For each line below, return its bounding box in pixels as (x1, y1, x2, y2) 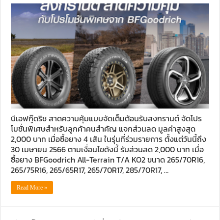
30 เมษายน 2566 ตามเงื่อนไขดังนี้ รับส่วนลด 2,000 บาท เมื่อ (11, 143, 204, 156)
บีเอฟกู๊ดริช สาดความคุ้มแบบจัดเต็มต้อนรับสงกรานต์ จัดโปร (11, 112, 202, 125)
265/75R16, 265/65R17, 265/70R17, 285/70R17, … (11, 164, 169, 176)
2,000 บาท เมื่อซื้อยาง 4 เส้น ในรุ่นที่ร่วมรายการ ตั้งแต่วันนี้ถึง (11, 133, 207, 145)
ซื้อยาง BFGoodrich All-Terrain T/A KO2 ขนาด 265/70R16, (11, 154, 205, 166)
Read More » (17, 184, 48, 192)
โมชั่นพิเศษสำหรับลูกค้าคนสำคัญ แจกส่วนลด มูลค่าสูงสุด (11, 123, 196, 135)
